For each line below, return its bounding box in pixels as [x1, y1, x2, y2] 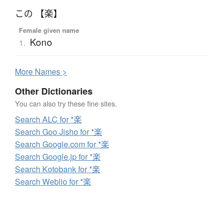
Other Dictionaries [15, 84, 93, 98]
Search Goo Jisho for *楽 [15, 125, 102, 137]
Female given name [18, 25, 79, 35]
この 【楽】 [15, 7, 62, 19]
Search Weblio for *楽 [15, 175, 91, 187]
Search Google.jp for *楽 [15, 150, 101, 162]
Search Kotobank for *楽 [15, 163, 100, 175]
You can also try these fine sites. [15, 98, 117, 109]
